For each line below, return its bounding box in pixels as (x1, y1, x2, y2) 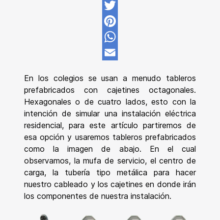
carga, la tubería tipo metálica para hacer (24, 167, 196, 178)
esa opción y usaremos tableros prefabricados (24, 132, 196, 142)
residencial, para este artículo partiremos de (24, 120, 196, 131)
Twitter (110, 16, 137, 27)
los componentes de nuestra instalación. (24, 191, 171, 201)
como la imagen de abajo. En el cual (24, 144, 196, 154)
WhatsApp (110, 48, 148, 58)
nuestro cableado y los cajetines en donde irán (24, 179, 196, 190)
